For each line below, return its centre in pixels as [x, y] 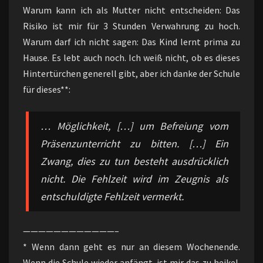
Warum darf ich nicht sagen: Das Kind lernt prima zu [131, 41]
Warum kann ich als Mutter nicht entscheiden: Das [131, 10]
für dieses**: [47, 89]
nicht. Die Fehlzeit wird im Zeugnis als [134, 178]
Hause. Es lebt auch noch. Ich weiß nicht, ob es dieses [131, 57]
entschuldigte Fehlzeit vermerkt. [112, 196]
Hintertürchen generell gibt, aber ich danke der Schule [131, 73]
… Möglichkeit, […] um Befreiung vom [134, 126]
